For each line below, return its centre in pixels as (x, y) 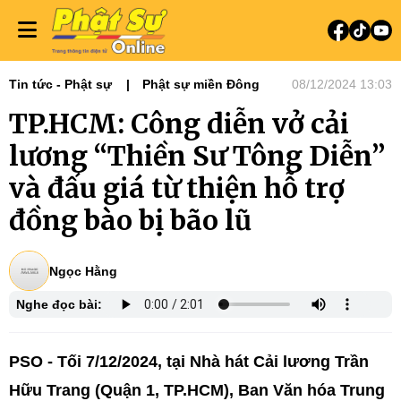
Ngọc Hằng (83, 271)
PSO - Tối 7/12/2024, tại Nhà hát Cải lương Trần (189, 362)
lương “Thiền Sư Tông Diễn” (197, 156)
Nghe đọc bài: (59, 304)
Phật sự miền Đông (201, 84)
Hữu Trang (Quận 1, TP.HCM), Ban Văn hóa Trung (197, 390)
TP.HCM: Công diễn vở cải (179, 124)
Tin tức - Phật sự (60, 84)
